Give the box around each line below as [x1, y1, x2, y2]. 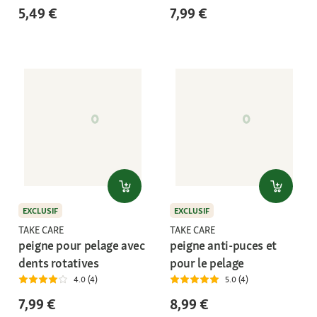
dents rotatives [18, 255, 99, 272]
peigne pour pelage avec [18, 237, 145, 254]
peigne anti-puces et [170, 237, 277, 254]
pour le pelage [170, 255, 244, 272]
